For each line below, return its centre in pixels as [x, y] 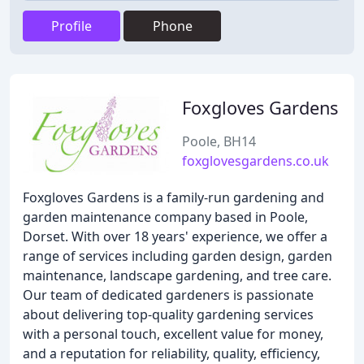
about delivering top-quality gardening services [168, 314]
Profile [71, 26]
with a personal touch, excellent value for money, [173, 334]
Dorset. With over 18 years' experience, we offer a [175, 236]
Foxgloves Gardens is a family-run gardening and [173, 197]
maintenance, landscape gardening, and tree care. [177, 275]
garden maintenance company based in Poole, [165, 217]
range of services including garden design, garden [178, 256]
